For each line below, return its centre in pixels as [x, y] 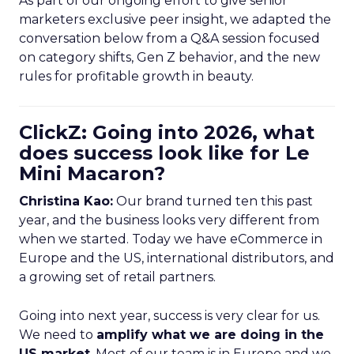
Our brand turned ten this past [213, 201]
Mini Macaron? [92, 173]
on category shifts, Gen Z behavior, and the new [169, 57]
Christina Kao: [66, 201]
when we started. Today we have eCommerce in [171, 239]
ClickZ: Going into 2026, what [167, 132]
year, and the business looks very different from [169, 220]
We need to [58, 335]
